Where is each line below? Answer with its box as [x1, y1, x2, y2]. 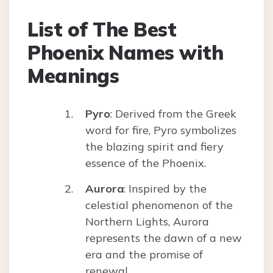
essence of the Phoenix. [85, 156, 206, 171]
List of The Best [27, 17, 176, 42]
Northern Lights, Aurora [85, 214, 209, 229]
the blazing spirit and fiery [85, 140, 224, 154]
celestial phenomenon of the [85, 198, 233, 213]
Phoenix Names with [27, 40, 223, 65]
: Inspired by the [124, 182, 207, 196]
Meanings [27, 63, 119, 88]
